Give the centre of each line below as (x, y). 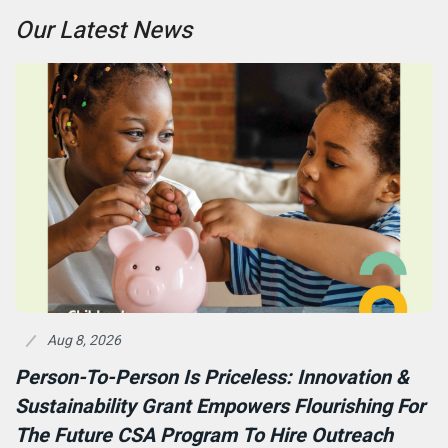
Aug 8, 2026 (84, 340)
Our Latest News (103, 30)
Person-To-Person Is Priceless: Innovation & (212, 377)
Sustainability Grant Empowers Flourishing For (220, 406)
